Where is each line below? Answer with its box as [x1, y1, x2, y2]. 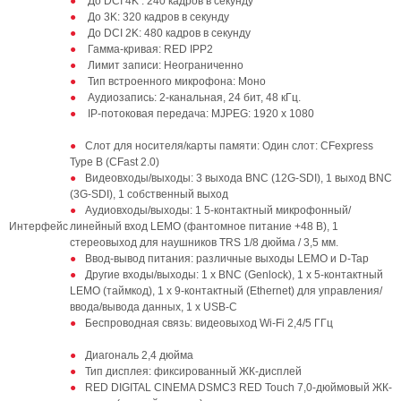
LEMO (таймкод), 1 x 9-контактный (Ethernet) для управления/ [70, 285, 382, 297]
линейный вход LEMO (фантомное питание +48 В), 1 [70, 220, 338, 233]
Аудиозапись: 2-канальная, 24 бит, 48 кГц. [85, 91, 301, 104]
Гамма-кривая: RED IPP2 [85, 43, 213, 55]
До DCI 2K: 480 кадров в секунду [85, 27, 251, 39]
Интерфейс [9, 220, 68, 233]
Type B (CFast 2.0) [70, 156, 159, 168]
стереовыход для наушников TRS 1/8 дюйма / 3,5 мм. [70, 236, 338, 249]
